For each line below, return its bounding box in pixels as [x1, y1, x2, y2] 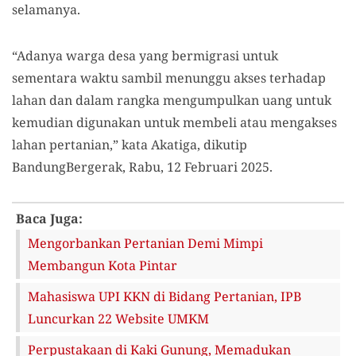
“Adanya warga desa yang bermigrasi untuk [12, 46, 278, 64]
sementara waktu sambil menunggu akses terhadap [12, 68, 326, 87]
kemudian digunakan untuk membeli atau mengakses [12, 113, 337, 131]
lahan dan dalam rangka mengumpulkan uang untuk [12, 91, 331, 109]
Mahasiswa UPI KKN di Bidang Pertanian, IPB [28, 287, 301, 305]
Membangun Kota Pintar [28, 256, 177, 274]
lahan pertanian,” [12, 135, 122, 153]
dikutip [200, 135, 247, 153]
